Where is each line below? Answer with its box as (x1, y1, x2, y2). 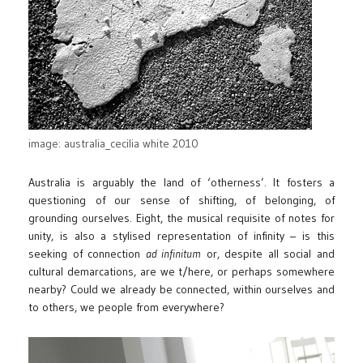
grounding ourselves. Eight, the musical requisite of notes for (28, 210, 335, 225)
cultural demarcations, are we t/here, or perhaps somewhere (28, 263, 335, 279)
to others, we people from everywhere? (28, 299, 224, 314)
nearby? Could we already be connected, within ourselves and (28, 281, 335, 297)
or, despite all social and (201, 246, 335, 261)
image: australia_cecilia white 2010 (28, 135, 199, 151)
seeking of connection (28, 246, 146, 261)
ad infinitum (145, 246, 202, 261)
